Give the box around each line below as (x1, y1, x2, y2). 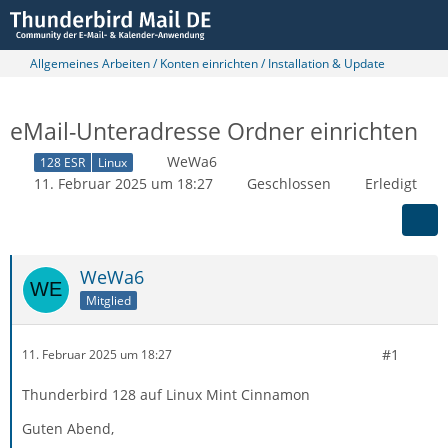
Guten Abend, (22, 418, 114, 438)
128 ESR (40, 153, 85, 171)
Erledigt (365, 173, 417, 193)
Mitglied (86, 291, 131, 309)
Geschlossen (247, 173, 331, 193)
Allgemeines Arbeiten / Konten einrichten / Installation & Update (30, 55, 385, 72)
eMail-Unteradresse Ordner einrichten (10, 115, 418, 147)
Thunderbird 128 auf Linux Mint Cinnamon (22, 384, 310, 404)
